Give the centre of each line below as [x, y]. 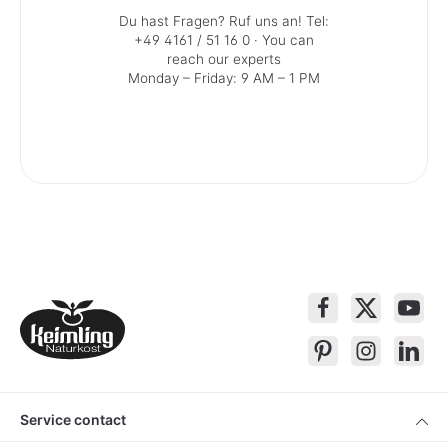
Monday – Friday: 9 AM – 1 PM [224, 78]
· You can [282, 40]
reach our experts [224, 59]
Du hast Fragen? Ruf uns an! [212, 21]
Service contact [73, 419]
